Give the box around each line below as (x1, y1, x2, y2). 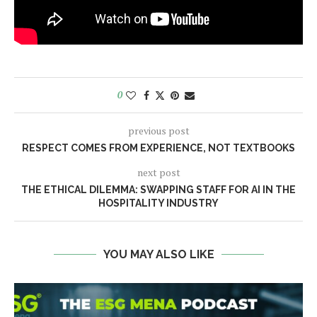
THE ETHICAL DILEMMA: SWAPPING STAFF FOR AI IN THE (21, 184, 296, 196)
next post (137, 166, 180, 180)
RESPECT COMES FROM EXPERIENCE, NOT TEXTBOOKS (22, 142, 295, 154)
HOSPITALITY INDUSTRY (98, 197, 219, 209)
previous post (127, 124, 190, 138)
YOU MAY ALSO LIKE (103, 248, 214, 262)
